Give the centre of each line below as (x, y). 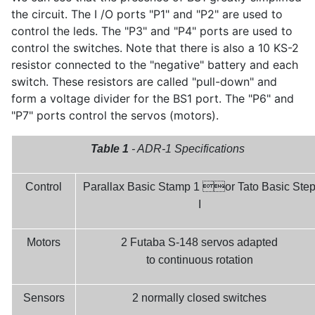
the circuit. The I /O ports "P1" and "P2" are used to (147, 14)
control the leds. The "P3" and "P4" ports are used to (152, 31)
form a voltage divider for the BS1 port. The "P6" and (153, 99)
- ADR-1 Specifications (186, 149)
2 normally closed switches (199, 298)
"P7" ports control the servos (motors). (115, 116)
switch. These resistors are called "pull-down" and (144, 82)
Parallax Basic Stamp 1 (143, 187)
